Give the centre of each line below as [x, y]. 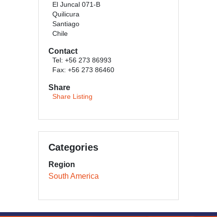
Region [62, 164]
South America [74, 176]
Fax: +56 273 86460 [83, 70]
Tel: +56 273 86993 [82, 60]
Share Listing [72, 97]
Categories [73, 147]
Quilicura [66, 14]
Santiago [66, 24]
